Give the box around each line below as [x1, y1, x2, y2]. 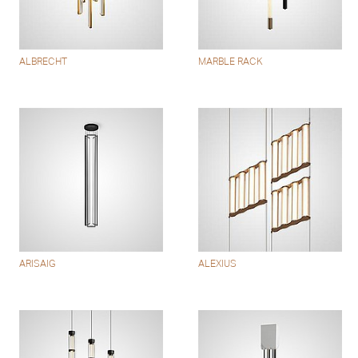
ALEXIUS [198, 257, 237, 269]
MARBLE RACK [198, 56, 264, 68]
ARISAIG [19, 257, 57, 269]
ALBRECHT [19, 56, 68, 68]
